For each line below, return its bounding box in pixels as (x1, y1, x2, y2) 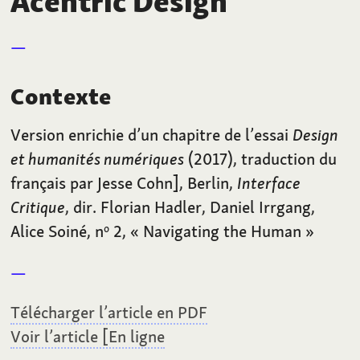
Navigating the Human (143, 220, 302, 243)
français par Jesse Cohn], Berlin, (10, 172, 238, 194)
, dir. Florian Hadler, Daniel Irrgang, (65, 196, 316, 219)
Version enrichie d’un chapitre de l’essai (10, 124, 293, 146)
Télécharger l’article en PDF (10, 301, 208, 324)
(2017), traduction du (184, 148, 337, 170)
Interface (237, 172, 301, 194)
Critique (10, 196, 66, 219)
